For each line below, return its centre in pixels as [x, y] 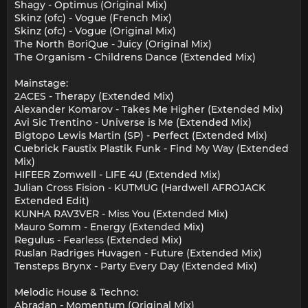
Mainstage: [41, 84]
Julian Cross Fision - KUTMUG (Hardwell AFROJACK [140, 188]
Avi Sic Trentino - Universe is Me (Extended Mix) [133, 123]
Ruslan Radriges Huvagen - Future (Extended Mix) [138, 253]
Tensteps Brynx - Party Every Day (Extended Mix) [136, 266]
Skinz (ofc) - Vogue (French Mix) [93, 18]
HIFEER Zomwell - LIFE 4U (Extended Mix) [118, 175]
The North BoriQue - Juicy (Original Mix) [113, 44]
